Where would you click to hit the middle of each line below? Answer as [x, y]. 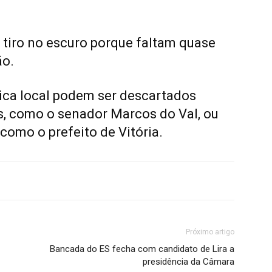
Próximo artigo [210, 232]
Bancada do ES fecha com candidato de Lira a [142, 249]
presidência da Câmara [189, 261]
